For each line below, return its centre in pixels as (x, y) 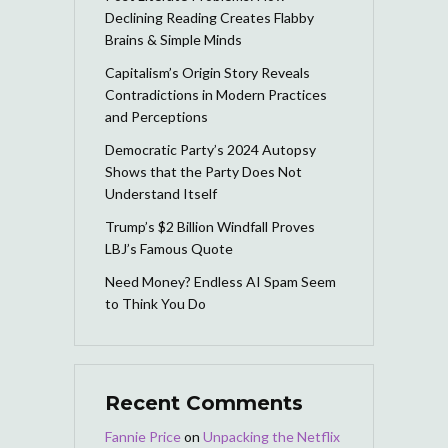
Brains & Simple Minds (173, 39)
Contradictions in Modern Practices (216, 94)
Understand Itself (161, 193)
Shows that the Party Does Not (203, 171)
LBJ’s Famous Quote (169, 248)
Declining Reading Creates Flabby (209, 17)
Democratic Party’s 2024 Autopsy (210, 149)
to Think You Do (155, 303)
